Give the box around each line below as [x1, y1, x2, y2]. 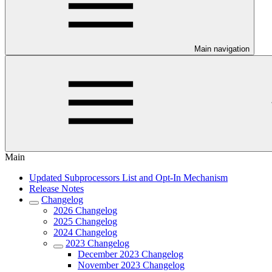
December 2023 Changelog [78, 249, 183, 259]
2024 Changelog [53, 227, 117, 237]
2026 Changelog [53, 205, 117, 216]
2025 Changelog [53, 216, 117, 226]
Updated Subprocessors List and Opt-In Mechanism [29, 172, 228, 183]
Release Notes [29, 183, 84, 194]
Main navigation [194, 44, 250, 53]
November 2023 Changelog [78, 260, 185, 270]
